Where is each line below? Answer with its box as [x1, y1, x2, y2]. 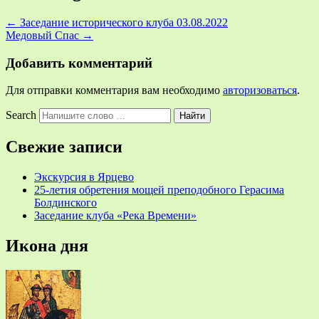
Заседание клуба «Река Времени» [34, 209, 197, 222]
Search [6, 109, 36, 122]
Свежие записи [6, 137, 122, 157]
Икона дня [6, 236, 88, 256]
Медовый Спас [6, 28, 82, 41]
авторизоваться [223, 84, 297, 97]
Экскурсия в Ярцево [34, 171, 134, 184]
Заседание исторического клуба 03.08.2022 [17, 16, 228, 28]
